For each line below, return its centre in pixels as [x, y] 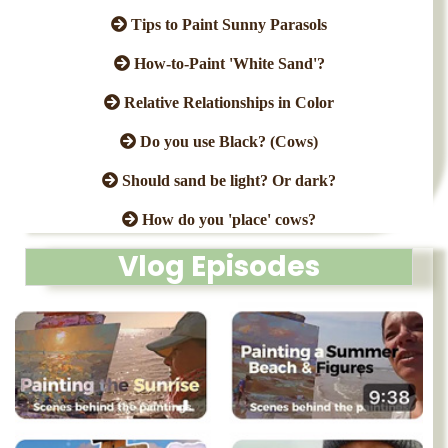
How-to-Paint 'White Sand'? [227, 63]
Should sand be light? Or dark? [227, 180]
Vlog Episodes [219, 267]
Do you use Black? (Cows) [227, 141]
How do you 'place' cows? [227, 219]
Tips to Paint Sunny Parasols [227, 24]
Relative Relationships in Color [227, 102]
